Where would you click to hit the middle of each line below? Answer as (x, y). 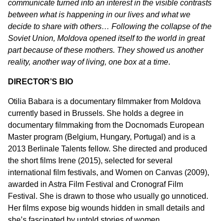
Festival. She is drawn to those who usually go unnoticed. (108, 196)
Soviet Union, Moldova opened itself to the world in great (106, 38)
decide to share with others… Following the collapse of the (110, 26)
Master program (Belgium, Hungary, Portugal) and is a (102, 137)
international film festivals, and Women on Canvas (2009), (109, 172)
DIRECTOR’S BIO (41, 82)
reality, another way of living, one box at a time (88, 62)
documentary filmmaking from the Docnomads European (106, 125)
